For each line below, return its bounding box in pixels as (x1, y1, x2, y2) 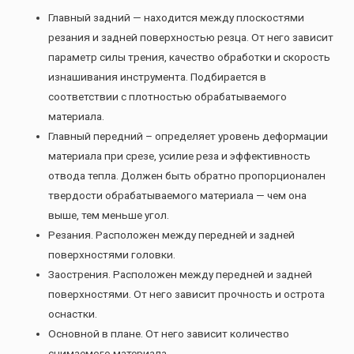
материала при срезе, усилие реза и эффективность (48, 149, 311, 162)
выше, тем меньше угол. (48, 208, 170, 221)
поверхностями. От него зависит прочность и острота (48, 287, 326, 300)
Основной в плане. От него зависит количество (48, 326, 290, 340)
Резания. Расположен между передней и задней (48, 228, 296, 241)
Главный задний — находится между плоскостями (48, 10, 305, 24)
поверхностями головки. (48, 247, 176, 261)
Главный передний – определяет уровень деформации (48, 129, 329, 142)
